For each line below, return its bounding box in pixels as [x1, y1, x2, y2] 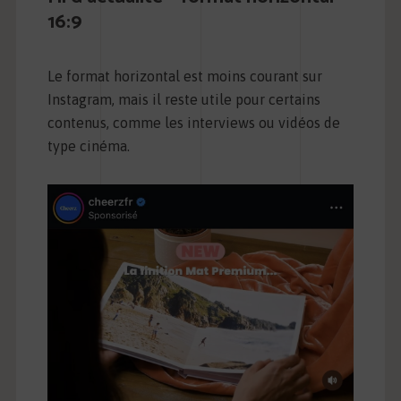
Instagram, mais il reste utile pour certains [47, 91, 320, 108]
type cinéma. [47, 138, 130, 155]
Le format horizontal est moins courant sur [47, 68, 322, 85]
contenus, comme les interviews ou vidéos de [47, 115, 340, 132]
